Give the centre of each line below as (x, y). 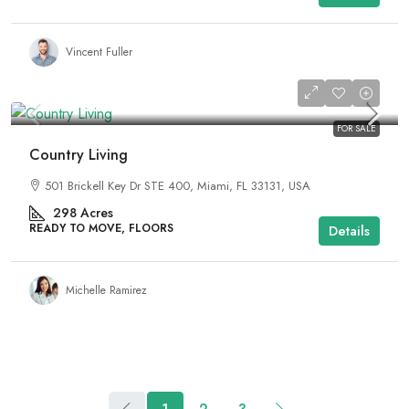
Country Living (79, 155)
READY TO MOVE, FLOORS (101, 228)
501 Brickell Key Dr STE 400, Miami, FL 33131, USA (178, 186)
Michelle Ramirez (106, 290)
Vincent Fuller (99, 52)
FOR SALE (357, 128)
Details (349, 231)
